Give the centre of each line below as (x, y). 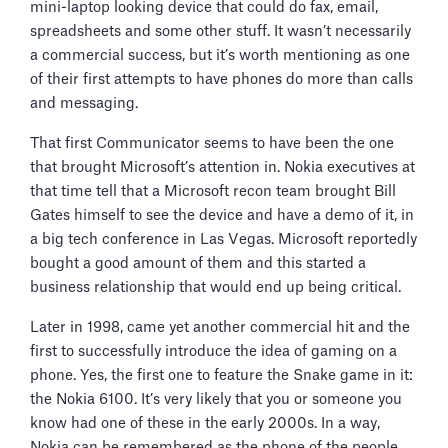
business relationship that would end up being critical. (215, 287)
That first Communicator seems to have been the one (212, 143)
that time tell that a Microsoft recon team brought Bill (213, 191)
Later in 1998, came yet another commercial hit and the (220, 327)
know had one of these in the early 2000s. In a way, (205, 423)
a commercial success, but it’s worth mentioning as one (220, 55)
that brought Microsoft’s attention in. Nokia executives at (222, 167)
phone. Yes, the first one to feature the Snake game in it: (221, 375)
